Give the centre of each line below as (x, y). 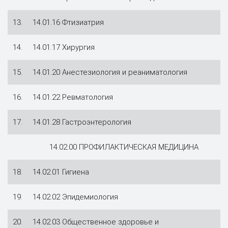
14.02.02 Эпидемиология (75, 197)
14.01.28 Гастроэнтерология (82, 122)
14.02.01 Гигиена (61, 172)
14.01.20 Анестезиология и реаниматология (110, 72)
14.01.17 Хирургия (64, 47)
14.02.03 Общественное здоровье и (96, 222)
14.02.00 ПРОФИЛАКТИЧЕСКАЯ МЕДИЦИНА (124, 147)
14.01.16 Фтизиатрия (68, 22)
